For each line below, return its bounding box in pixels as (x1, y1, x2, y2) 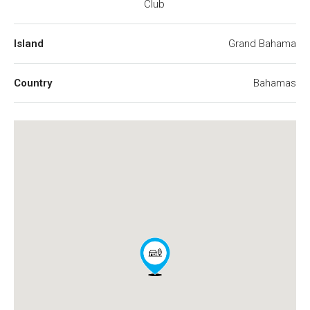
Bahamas (253, 77, 296, 89)
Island (14, 37, 44, 50)
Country (14, 77, 52, 89)
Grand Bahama (228, 37, 296, 50)
